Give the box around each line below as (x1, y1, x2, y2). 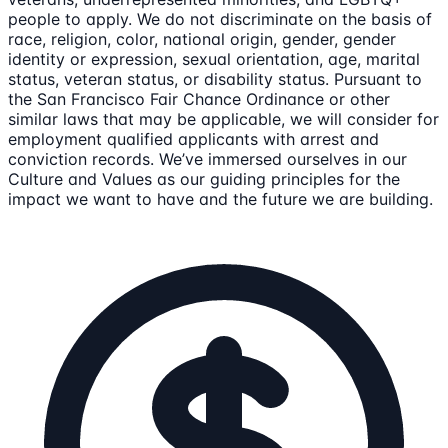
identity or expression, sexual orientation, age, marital (8, 48, 420, 69)
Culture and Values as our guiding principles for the (8, 168, 400, 189)
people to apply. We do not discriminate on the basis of (8, 8, 432, 29)
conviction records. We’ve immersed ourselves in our (8, 148, 407, 169)
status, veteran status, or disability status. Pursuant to (8, 68, 422, 89)
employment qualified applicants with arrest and (8, 128, 379, 149)
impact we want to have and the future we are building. (8, 188, 433, 209)
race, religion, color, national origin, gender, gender (8, 28, 396, 49)
